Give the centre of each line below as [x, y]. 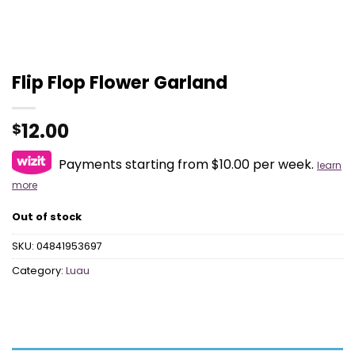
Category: [39, 270]
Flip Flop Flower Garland [120, 82]
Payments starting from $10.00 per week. [186, 164]
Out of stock [47, 216]
